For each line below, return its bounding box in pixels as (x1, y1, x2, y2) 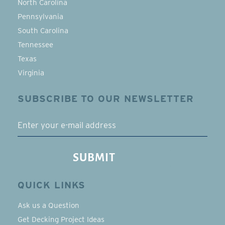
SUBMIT (73, 152, 116, 164)
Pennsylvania (18, 12, 63, 21)
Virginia (18, 68, 44, 77)
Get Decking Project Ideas (18, 215, 104, 224)
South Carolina (18, 26, 68, 35)
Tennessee (18, 40, 53, 49)
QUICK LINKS (18, 179, 86, 191)
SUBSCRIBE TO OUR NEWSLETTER (18, 93, 194, 104)
